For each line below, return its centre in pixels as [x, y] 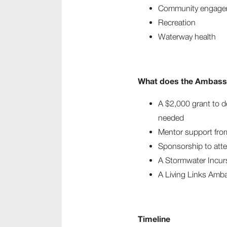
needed [171, 118]
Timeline [154, 219]
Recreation [177, 22]
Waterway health [187, 36]
